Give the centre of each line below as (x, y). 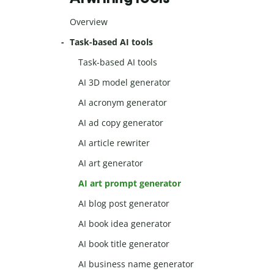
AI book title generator (124, 244)
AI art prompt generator (130, 183)
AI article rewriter (114, 143)
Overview (89, 22)
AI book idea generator (125, 224)
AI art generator (111, 163)
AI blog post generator (124, 204)
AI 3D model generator (125, 83)
